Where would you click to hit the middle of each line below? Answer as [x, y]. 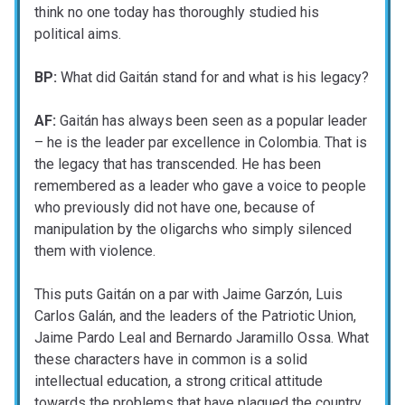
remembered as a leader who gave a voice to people [200, 186]
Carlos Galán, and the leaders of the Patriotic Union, [195, 316]
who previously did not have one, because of [175, 208]
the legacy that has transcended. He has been [178, 165]
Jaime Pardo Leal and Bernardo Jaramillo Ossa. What [202, 338]
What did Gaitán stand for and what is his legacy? [213, 78]
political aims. [78, 34]
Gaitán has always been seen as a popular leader [212, 121]
